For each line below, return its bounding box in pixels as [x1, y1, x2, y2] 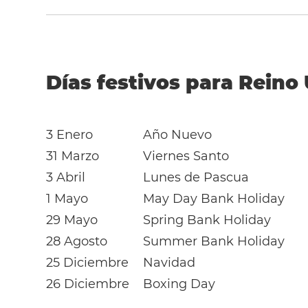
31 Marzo [46, 148, 100, 164]
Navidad [143, 255, 196, 270]
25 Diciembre [46, 255, 129, 270]
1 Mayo [46, 191, 89, 206]
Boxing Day [143, 276, 216, 291]
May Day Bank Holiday [143, 191, 285, 206]
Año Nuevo [143, 127, 212, 142]
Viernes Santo [143, 148, 230, 164]
